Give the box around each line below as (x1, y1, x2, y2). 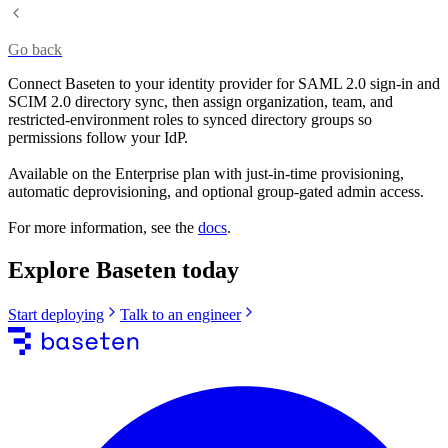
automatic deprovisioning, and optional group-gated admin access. (8, 182, 424, 200)
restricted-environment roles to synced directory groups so (8, 110, 372, 128)
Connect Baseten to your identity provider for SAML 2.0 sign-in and (8, 74, 440, 92)
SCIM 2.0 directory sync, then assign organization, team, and (8, 92, 393, 110)
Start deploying (8, 305, 104, 323)
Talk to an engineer (120, 305, 241, 323)
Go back (8, 40, 62, 58)
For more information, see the (8, 218, 198, 236)
